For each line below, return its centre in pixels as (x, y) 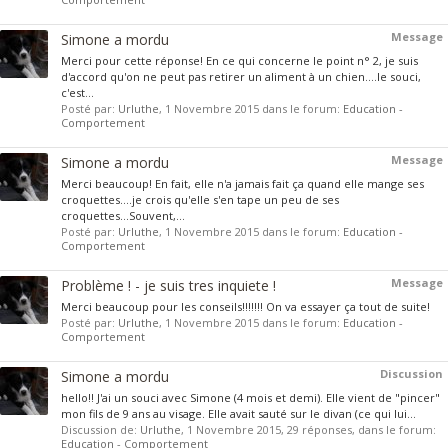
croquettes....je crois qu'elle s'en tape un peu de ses (200, 199)
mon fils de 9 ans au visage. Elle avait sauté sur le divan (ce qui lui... (238, 413)
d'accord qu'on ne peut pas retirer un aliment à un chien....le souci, (241, 76)
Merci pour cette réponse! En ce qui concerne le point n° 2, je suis (239, 60)
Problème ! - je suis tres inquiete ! (168, 285)
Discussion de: (100, 429)
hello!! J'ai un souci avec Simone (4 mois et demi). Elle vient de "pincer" (250, 397)
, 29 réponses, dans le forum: (358, 429)
